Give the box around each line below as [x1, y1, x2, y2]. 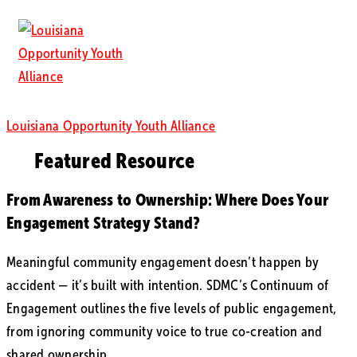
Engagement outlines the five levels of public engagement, [6, 300, 337, 316]
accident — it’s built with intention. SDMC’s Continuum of [6, 277, 329, 293]
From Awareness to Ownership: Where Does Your [6, 190, 328, 210]
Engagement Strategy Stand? [6, 213, 201, 233]
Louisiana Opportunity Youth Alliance [6, 118, 215, 135]
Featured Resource [34, 147, 195, 173]
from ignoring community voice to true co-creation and [6, 323, 323, 339]
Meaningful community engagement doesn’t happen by [6, 253, 320, 270]
